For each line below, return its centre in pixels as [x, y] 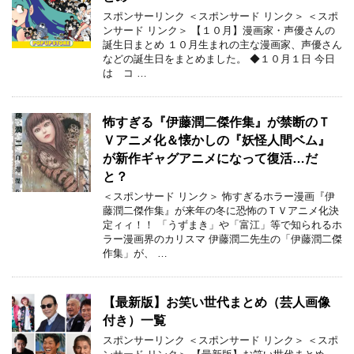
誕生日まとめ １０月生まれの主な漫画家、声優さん [222, 45]
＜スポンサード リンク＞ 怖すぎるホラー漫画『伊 [219, 197]
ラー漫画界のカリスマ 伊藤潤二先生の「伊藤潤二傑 [222, 239]
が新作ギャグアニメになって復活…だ [210, 159]
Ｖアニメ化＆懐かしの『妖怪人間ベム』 [217, 141]
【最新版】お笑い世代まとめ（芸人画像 [217, 303]
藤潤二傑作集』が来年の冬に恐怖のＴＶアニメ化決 [221, 211]
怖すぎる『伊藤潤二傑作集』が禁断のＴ [217, 122]
